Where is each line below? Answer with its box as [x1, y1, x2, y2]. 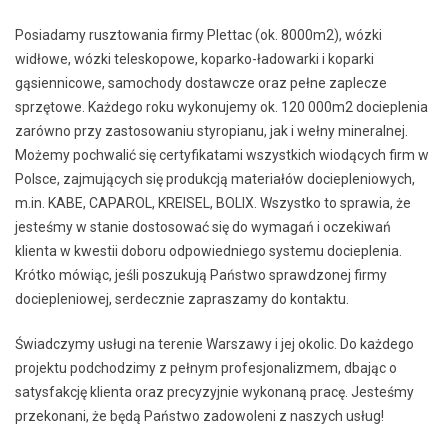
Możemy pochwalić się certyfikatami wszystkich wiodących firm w [15, 147, 429, 163]
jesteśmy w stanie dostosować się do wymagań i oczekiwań [15, 219, 391, 235]
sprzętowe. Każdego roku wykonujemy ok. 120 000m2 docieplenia [15, 99, 428, 115]
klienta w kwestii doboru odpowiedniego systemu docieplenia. [15, 243, 402, 259]
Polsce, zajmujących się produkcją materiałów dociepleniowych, [15, 171, 415, 187]
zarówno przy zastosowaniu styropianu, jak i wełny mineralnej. [15, 123, 408, 139]
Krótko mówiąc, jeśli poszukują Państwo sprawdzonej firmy [15, 267, 387, 283]
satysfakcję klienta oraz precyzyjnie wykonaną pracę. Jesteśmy [15, 384, 414, 400]
